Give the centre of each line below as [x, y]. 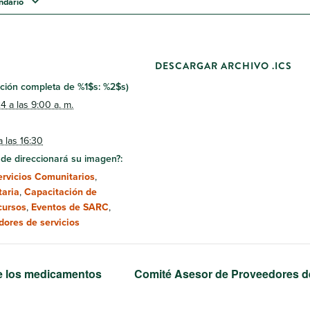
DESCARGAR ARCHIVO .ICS [224, 65]
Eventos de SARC [70, 207]
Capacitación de [61, 191]
